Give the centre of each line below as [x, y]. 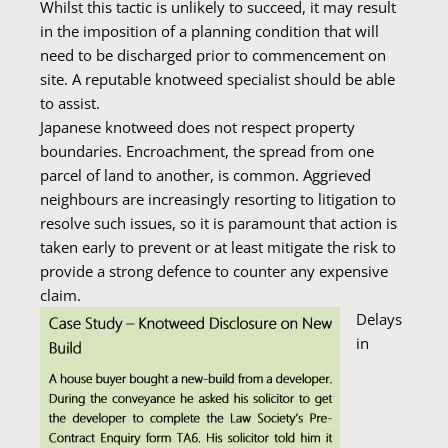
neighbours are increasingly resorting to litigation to [218, 199]
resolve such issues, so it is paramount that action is [218, 223]
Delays [379, 319]
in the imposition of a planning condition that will [209, 31]
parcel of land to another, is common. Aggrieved [205, 175]
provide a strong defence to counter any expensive [214, 271]
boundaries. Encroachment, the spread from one [207, 151]
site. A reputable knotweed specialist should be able [217, 79]
